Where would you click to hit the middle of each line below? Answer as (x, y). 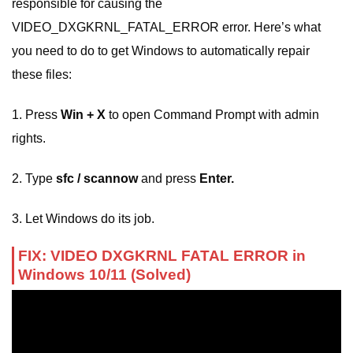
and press (169, 178)
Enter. (217, 178)
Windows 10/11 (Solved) (104, 275)
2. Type (34, 178)
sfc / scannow (97, 178)
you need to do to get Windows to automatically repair (161, 51)
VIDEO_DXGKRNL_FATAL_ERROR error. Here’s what (166, 28)
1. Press (36, 115)
